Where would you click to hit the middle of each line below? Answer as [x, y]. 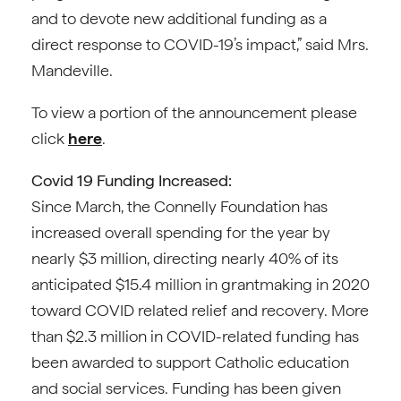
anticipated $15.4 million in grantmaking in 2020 [200, 284]
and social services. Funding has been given [186, 388]
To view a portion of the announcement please [194, 112]
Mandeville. [72, 70]
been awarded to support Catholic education [190, 362]
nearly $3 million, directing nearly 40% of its [185, 258]
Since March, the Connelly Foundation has [179, 206]
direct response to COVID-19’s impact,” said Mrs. [200, 44]
